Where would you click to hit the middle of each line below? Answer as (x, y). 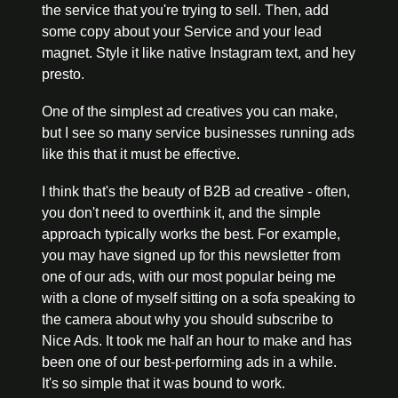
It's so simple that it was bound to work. (163, 383)
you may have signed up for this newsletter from (191, 255)
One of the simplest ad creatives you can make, (190, 111)
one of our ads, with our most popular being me (189, 276)
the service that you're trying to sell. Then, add (185, 10)
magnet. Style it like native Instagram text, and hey (199, 52)
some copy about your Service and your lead (182, 31)
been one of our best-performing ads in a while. (189, 362)
